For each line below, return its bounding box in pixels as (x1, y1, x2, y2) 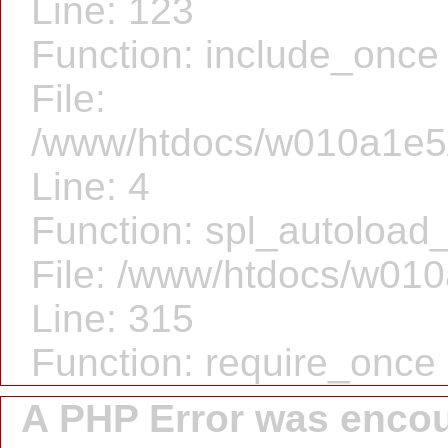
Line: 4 (31, 165, 150, 208)
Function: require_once (31, 341, 436, 384)
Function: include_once (31, 33, 439, 76)
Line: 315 (31, 297, 194, 340)
